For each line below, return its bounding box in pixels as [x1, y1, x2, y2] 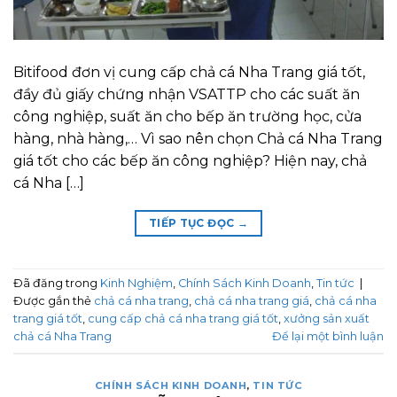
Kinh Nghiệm [100, 276, 173, 291]
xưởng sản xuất [284, 312, 370, 326]
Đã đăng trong [13, 276, 100, 291]
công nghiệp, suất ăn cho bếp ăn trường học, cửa [13, 107, 362, 125]
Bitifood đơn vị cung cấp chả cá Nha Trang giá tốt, [13, 63, 365, 81]
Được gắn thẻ [13, 294, 94, 308]
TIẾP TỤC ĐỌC [148, 215, 237, 230]
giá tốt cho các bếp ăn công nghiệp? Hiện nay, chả [13, 152, 367, 169]
